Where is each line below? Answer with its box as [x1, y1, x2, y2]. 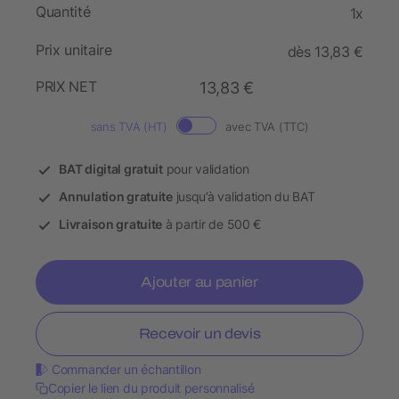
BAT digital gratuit [59, 161, 163, 177]
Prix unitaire [36, 41, 112, 60]
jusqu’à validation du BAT [172, 189, 315, 205]
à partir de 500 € [162, 216, 262, 232]
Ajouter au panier [141, 274, 258, 290]
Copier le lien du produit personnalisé [48, 380, 255, 396]
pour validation [162, 161, 249, 177]
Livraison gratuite [59, 216, 163, 232]
